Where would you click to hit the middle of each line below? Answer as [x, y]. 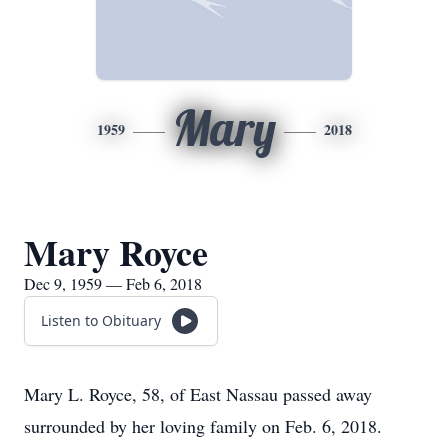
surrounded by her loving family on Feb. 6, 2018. [203, 426]
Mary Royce [116, 252]
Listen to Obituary [101, 320]
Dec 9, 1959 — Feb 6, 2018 [113, 283]
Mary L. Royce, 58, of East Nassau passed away [198, 394]
